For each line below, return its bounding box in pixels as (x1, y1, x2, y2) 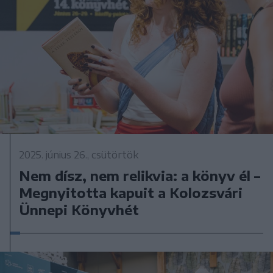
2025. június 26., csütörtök (19, 149, 139, 161)
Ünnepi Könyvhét (19, 201, 140, 219)
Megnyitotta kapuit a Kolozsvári (19, 184, 243, 202)
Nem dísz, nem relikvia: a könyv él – (19, 167, 261, 185)
